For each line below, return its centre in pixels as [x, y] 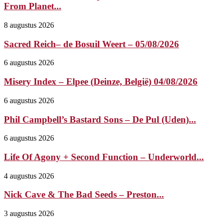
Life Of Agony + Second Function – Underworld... [104, 157]
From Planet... [33, 6]
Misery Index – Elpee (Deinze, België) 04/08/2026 [101, 82]
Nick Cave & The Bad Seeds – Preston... [84, 195]
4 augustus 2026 [29, 176]
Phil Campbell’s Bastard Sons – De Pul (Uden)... [100, 119]
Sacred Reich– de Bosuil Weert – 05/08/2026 [91, 44]
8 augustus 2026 [29, 25]
